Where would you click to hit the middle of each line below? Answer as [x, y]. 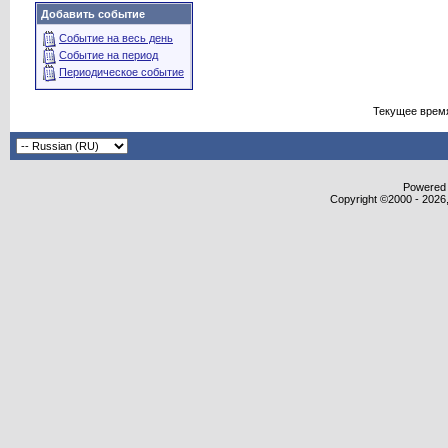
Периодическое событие [121, 72]
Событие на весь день [116, 38]
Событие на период [108, 55]
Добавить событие [93, 14]
